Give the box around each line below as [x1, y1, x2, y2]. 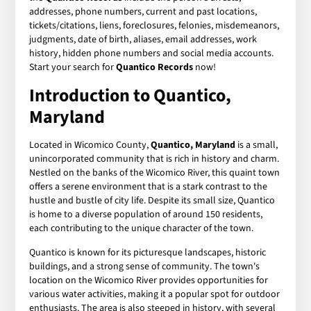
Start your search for [29, 60, 117, 74]
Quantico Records [116, 60, 194, 74]
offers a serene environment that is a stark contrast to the [29, 179, 268, 194]
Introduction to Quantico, [29, 82, 232, 108]
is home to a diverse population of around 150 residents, [29, 207, 263, 221]
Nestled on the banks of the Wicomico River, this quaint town [29, 165, 280, 180]
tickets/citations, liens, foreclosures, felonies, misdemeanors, [29, 18, 280, 33]
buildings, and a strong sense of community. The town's [29, 259, 260, 274]
